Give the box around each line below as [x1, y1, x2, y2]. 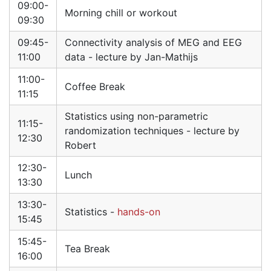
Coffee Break [65, 80, 125, 93]
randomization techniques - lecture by [65, 125, 240, 137]
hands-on [117, 206, 160, 218]
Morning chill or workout [65, 7, 177, 19]
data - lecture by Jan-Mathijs [65, 51, 198, 64]
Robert [65, 139, 96, 152]
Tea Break [65, 243, 110, 255]
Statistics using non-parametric [65, 110, 208, 123]
